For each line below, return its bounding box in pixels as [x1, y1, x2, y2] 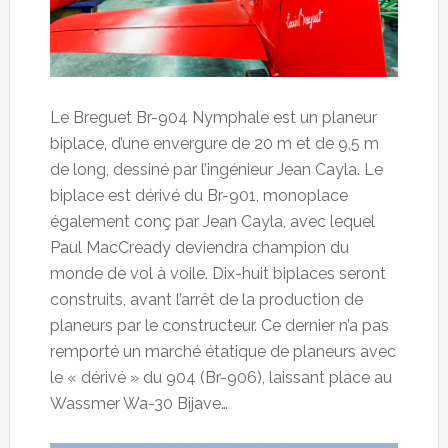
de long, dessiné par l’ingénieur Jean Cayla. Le [49, 160, 383, 180]
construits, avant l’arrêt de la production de [49, 290, 363, 310]
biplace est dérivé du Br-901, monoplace [49, 186, 348, 206]
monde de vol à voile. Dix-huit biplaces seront [49, 264, 386, 284]
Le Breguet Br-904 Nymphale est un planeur [49, 108, 377, 128]
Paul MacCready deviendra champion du [49, 238, 349, 258]
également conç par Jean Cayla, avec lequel [49, 212, 375, 232]
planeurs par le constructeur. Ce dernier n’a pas [49, 316, 389, 336]
